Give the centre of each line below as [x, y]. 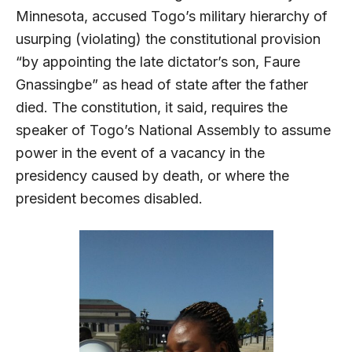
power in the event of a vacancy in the [140, 152]
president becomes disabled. [109, 198]
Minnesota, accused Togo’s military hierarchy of [172, 16]
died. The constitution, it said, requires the [152, 107]
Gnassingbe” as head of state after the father [162, 84]
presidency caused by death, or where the [152, 175]
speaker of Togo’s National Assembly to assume [173, 130]
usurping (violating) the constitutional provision [168, 38]
